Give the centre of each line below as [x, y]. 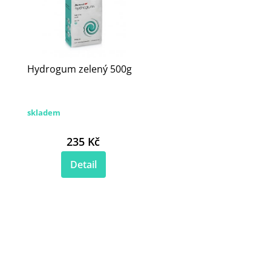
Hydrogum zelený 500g [80, 69]
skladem [44, 112]
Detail [83, 165]
